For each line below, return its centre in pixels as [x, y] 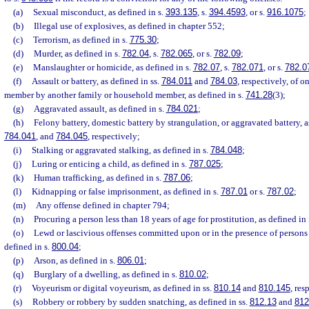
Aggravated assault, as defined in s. [100, 109]
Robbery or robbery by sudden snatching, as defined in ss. [141, 302]
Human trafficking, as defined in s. [98, 178]
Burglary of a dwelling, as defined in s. [106, 274]
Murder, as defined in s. [78, 53]
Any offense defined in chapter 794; [102, 205]
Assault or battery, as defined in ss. [96, 81]
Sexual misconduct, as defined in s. [99, 12]
